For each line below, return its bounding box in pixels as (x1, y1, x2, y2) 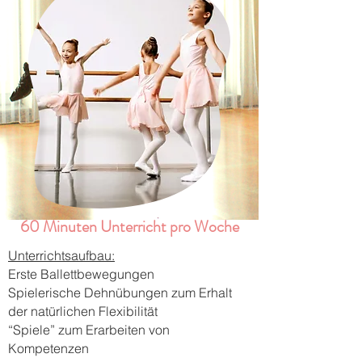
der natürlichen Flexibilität (8, 303, 158, 319)
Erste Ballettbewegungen (8, 266, 154, 282)
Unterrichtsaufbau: (8, 247, 115, 263)
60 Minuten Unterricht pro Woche (19, 215, 239, 238)
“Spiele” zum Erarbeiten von (8, 322, 170, 338)
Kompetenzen (8, 340, 89, 356)
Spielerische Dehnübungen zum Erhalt (8, 284, 232, 301)
